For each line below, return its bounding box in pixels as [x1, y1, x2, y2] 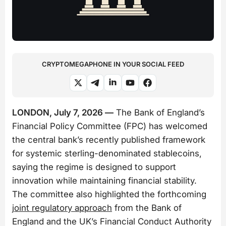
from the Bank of [112, 202, 182, 213]
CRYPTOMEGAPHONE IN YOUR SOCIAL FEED [42, 60, 184, 68]
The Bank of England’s [114, 107, 205, 118]
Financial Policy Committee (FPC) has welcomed [12, 121, 207, 131]
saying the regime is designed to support [12, 161, 176, 172]
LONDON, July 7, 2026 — [12, 107, 114, 118]
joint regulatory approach [12, 202, 112, 213]
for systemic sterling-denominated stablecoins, [12, 148, 202, 158]
